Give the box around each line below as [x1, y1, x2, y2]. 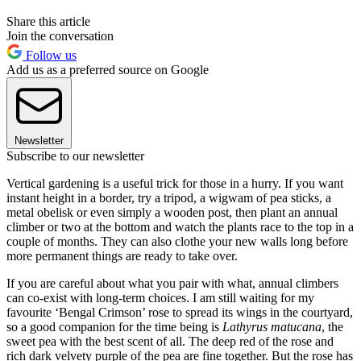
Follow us [23, 48, 77, 62]
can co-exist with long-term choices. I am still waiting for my [6, 290, 314, 305]
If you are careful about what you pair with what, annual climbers [6, 276, 338, 290]
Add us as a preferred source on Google [6, 62, 209, 77]
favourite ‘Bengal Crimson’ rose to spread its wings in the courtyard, [6, 305, 353, 319]
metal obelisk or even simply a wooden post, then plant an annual [6, 205, 338, 219]
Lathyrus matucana [222, 319, 322, 334]
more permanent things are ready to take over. [6, 248, 238, 263]
